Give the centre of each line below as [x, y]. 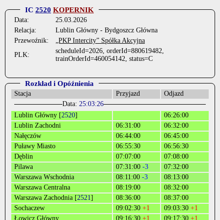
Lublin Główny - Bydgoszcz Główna [107, 30]
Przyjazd [128, 94]
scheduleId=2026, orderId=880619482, [110, 51]
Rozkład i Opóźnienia [59, 83]
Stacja [23, 94]
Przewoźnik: [31, 41]
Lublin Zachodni [38, 125]
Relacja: [25, 30]
